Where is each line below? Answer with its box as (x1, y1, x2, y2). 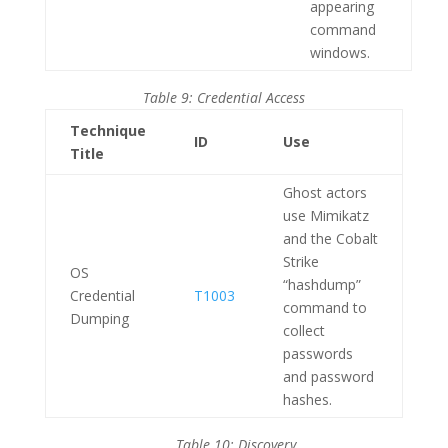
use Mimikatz (282, 206, 369, 225)
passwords (282, 344, 353, 363)
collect (282, 321, 325, 340)
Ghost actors (282, 183, 367, 202)
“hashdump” (282, 275, 361, 294)
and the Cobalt (282, 229, 378, 248)
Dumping (69, 309, 129, 328)
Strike (282, 252, 319, 271)
